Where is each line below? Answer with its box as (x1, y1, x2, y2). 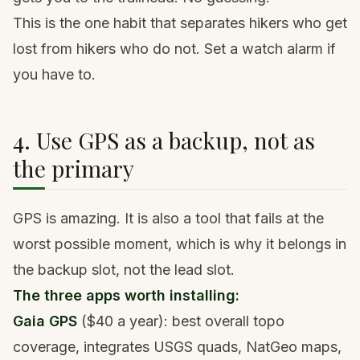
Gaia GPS (13, 312, 77, 329)
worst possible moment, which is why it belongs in (13, 235, 346, 252)
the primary (13, 153, 134, 183)
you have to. (13, 65, 96, 83)
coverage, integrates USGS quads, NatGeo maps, (13, 337, 342, 355)
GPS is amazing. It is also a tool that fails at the (13, 209, 324, 227)
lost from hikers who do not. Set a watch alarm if (13, 39, 336, 57)
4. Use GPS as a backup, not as (13, 125, 315, 155)
